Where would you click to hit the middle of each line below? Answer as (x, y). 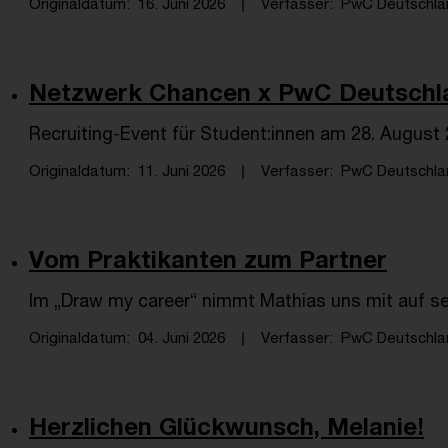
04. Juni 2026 (181, 337)
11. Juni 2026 (181, 170)
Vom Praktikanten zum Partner (208, 259)
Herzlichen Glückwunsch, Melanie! (226, 426)
